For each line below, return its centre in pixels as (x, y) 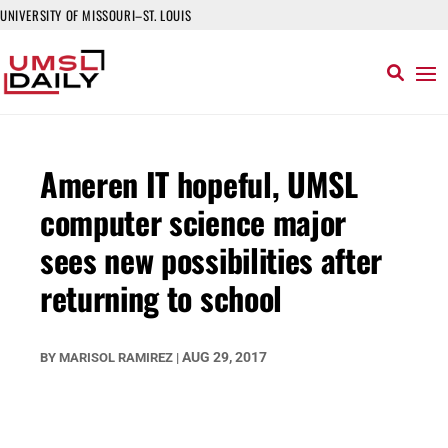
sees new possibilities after (211, 259)
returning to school (161, 297)
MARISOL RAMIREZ (116, 357)
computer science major (193, 221)
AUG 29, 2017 (224, 357)
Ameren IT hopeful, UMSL (199, 183)
